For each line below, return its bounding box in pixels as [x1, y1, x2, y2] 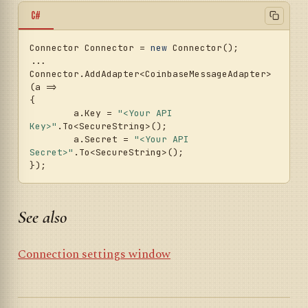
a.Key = [74, 107, 118, 119]
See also [18, 206, 67, 228]
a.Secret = [74, 133, 134, 145]
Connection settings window [18, 245, 170, 264]
